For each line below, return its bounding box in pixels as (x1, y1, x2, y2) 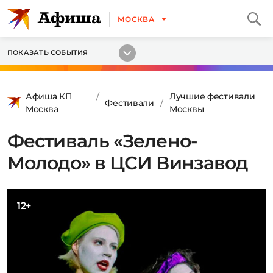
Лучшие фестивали (169, 91, 255, 102)
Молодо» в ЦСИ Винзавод (7, 152, 248, 174)
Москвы (169, 104, 204, 115)
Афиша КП (26, 91, 73, 102)
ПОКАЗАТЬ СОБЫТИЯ (7, 48, 88, 57)
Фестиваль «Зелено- (7, 130, 197, 152)
